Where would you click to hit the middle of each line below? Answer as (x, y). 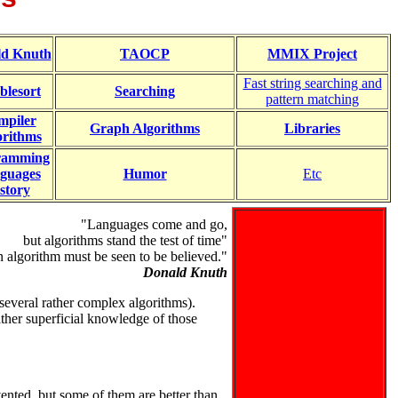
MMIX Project (312, 53)
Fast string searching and (312, 83)
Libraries (312, 128)
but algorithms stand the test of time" (125, 240)
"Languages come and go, (154, 224)
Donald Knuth (185, 272)
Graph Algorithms (145, 128)
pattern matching (312, 99)
